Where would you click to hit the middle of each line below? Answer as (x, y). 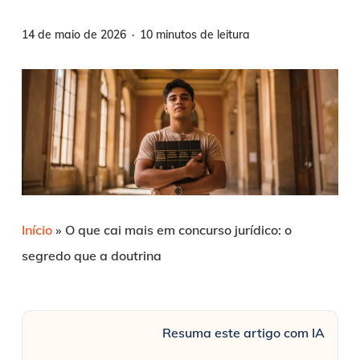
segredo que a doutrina (91, 256)
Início (37, 230)
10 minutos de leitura (194, 34)
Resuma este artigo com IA (244, 333)
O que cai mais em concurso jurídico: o (178, 230)
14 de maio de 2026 (74, 34)
